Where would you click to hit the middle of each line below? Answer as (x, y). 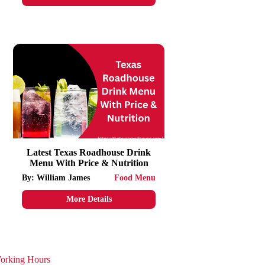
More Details (89, 199)
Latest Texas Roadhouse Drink (89, 152)
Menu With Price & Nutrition (89, 163)
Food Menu (135, 178)
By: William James (56, 178)
